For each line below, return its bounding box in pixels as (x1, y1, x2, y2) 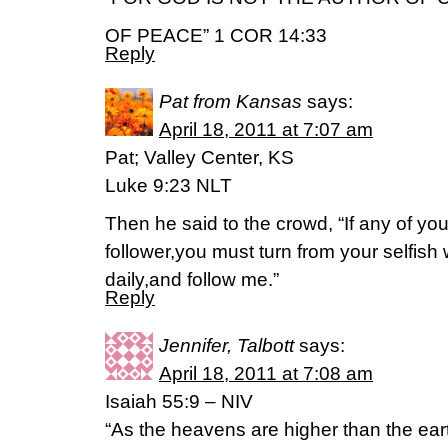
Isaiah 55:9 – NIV (105, 391, 253, 412)
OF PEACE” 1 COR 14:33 (105, 25, 327, 46)
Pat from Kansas (159, 91, 302, 112)
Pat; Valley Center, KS (105, 147, 294, 168)
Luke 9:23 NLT (105, 175, 232, 196)
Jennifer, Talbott (159, 335, 294, 356)
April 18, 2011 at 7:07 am (159, 119, 373, 140)
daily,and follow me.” (105, 269, 279, 290)
